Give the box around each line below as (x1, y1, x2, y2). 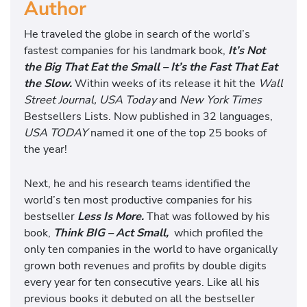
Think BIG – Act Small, (53, 225, 169, 241)
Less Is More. (77, 208, 144, 225)
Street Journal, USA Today (24, 91, 156, 108)
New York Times (180, 91, 262, 108)
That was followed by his (144, 208, 270, 225)
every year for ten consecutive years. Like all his (24, 274, 260, 291)
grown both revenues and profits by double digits (24, 258, 267, 274)
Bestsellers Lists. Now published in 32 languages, (24, 108, 273, 124)
